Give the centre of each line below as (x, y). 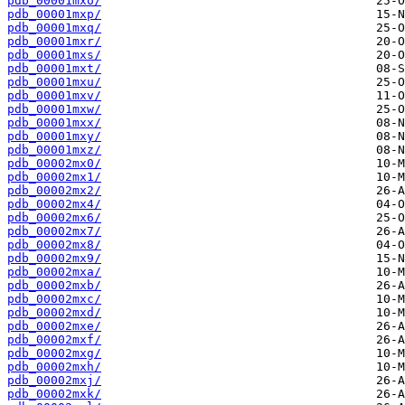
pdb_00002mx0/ (54, 164)
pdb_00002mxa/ (54, 272)
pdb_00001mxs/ (54, 55)
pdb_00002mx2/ (54, 191)
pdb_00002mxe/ (54, 326)
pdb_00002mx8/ (54, 245)
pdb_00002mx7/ (54, 231)
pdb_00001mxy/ (54, 137)
